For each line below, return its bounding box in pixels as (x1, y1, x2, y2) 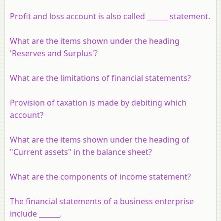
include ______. (10, 208, 62, 219)
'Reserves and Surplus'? (10, 47, 98, 59)
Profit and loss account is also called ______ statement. (10, 10, 210, 22)
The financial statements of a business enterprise (10, 195, 194, 207)
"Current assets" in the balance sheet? (10, 146, 152, 157)
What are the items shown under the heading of (10, 134, 189, 145)
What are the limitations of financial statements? (10, 72, 191, 83)
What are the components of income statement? (10, 171, 191, 182)
